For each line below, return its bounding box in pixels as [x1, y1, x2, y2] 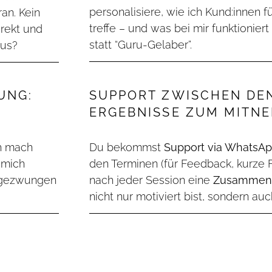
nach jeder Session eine [89, 173, 213, 186]
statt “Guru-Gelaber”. [89, 38, 192, 51]
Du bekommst [89, 140, 164, 154]
